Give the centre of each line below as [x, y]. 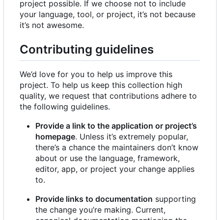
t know [186, 148]
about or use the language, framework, [108, 158]
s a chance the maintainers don [113, 148]
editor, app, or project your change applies [115, 169]
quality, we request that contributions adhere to [108, 96]
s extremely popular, [150, 137]
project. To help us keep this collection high [101, 85]
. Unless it [93, 137]
